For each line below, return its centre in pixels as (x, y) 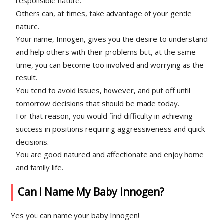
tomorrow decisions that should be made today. (98, 103)
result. (27, 77)
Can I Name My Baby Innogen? (91, 192)
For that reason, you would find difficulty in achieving (105, 116)
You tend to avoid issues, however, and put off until (103, 90)
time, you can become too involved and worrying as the (110, 65)
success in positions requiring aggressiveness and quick (110, 129)
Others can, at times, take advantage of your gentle (104, 13)
